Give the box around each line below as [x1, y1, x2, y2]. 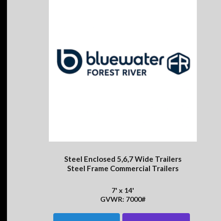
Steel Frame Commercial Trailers [67, 164, 179, 173]
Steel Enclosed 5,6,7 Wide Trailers [64, 154, 182, 164]
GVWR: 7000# [100, 195, 146, 204]
